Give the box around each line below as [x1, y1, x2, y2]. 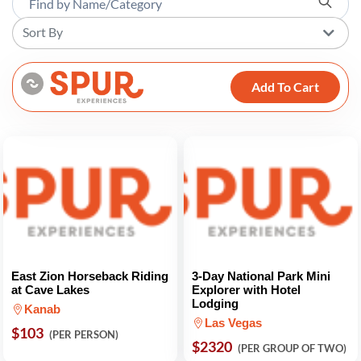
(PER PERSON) [49, 328, 118, 341]
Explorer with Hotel [192, 283, 301, 297]
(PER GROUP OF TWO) [238, 342, 346, 355]
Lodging [192, 297, 239, 310]
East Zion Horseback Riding [11, 269, 168, 283]
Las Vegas [205, 316, 262, 330]
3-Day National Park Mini [192, 269, 330, 283]
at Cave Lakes [11, 283, 89, 297]
